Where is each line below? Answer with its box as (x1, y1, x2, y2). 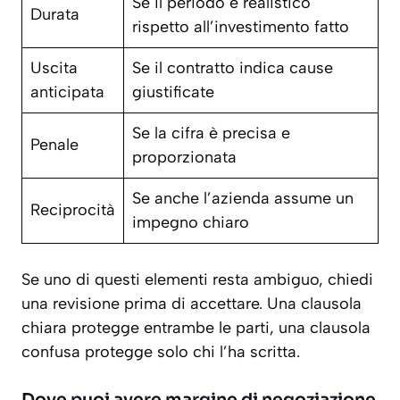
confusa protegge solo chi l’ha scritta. (21, 342, 300, 362)
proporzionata (132, 147, 237, 168)
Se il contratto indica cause (132, 58, 333, 79)
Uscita (30, 58, 78, 79)
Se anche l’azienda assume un (132, 188, 354, 209)
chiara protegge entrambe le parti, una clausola (21, 318, 371, 338)
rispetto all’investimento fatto (132, 17, 349, 37)
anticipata (30, 82, 104, 103)
